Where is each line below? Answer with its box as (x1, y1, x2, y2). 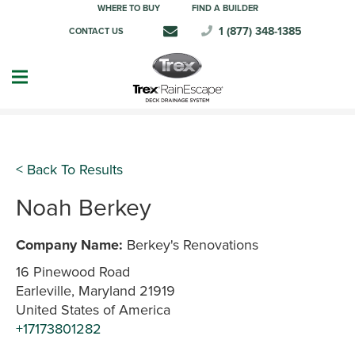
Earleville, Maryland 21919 (16, 282, 175, 300)
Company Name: (16, 236, 123, 254)
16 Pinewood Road (16, 263, 130, 281)
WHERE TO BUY (97, 3, 160, 13)
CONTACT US (68, 25, 124, 36)
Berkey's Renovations (123, 236, 258, 254)
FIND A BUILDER (191, 3, 258, 13)
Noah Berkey (16, 193, 151, 223)
